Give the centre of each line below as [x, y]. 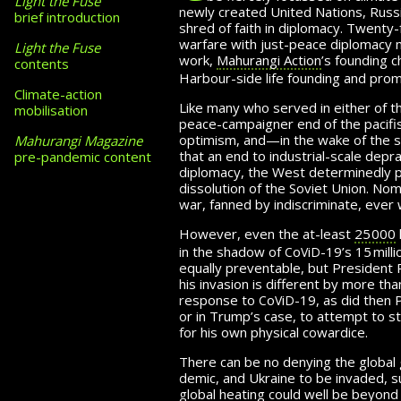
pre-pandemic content [83, 157]
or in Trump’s [220, 316]
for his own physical [239, 332]
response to [219, 299]
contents [42, 64]
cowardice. [333, 332]
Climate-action [58, 94]
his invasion [214, 283]
